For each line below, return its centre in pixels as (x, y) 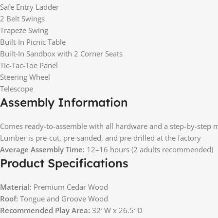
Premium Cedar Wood (70, 187)
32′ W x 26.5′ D (116, 210)
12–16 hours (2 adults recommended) (149, 149)
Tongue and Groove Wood (63, 198)
